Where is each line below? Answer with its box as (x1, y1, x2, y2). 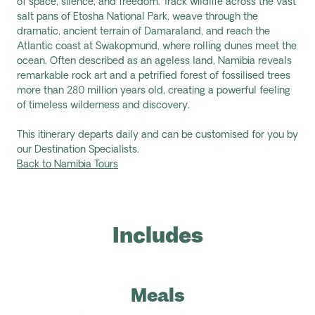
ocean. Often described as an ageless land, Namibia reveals (17, 56, 292, 67)
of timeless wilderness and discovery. (17, 101, 190, 111)
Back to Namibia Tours (17, 160, 118, 170)
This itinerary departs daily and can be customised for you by (17, 130, 298, 141)
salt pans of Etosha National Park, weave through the (17, 12, 258, 22)
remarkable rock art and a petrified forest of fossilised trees (17, 71, 290, 82)
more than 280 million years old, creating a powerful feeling (17, 86, 290, 96)
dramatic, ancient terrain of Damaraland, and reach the (17, 27, 270, 37)
